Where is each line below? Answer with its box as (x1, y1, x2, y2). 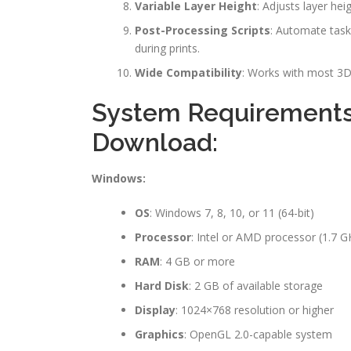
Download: (92, 128, 218, 157)
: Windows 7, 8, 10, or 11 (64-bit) (150, 205, 314, 221)
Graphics (135, 327, 184, 342)
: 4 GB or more (160, 254, 235, 270)
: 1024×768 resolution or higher (175, 302, 334, 318)
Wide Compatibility (135, 65, 242, 81)
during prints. (135, 41, 200, 56)
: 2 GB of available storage (189, 278, 323, 294)
